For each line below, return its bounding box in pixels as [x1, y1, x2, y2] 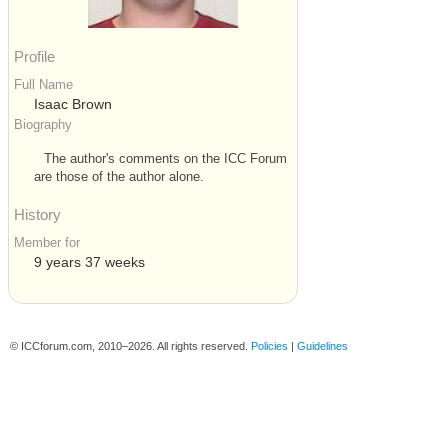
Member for [14, 236, 80, 251]
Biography [14, 118, 72, 132]
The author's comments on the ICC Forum [44, 152, 287, 167]
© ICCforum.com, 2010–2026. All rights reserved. [10, 339, 251, 352]
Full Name [14, 78, 73, 92]
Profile [14, 48, 55, 65]
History [14, 206, 61, 224]
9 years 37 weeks [34, 255, 145, 271]
